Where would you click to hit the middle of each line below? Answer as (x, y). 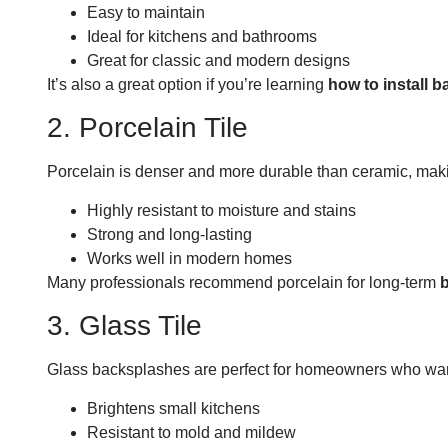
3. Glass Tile (124, 326)
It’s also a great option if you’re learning (187, 84)
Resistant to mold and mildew (191, 432)
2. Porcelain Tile (147, 128)
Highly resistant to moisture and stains (221, 210)
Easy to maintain (146, 12)
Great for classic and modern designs (218, 60)
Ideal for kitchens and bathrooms (202, 36)
